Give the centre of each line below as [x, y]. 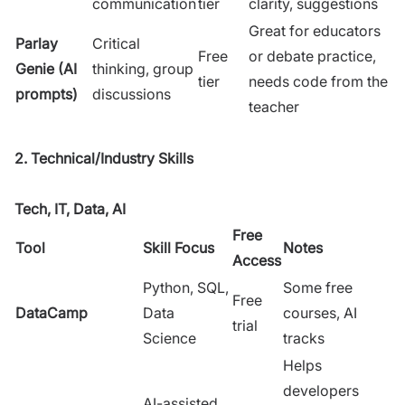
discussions [132, 94]
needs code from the [318, 81]
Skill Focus [179, 247]
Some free [318, 287]
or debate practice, [312, 56]
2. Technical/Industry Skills [104, 158]
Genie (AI [46, 68]
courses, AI [320, 312]
